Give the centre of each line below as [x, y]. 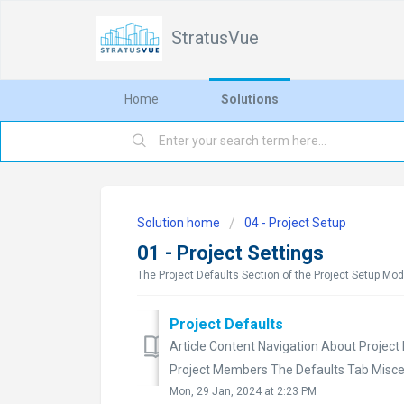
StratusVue [215, 38]
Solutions [250, 99]
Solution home [180, 223]
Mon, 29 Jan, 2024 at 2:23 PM [243, 391]
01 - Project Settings [230, 253]
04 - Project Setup [295, 223]
